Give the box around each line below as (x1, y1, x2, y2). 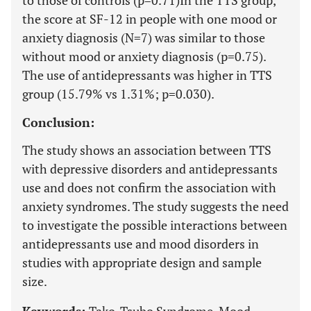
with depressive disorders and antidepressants (22, 160, 278, 177)
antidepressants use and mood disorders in (22, 235, 259, 252)
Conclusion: (22, 114, 94, 131)
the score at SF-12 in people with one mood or (22, 10, 277, 27)
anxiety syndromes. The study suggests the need (22, 198, 289, 215)
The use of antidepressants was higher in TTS (22, 67, 272, 83)
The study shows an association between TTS (22, 142, 271, 158)
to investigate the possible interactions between (22, 217, 287, 233)
